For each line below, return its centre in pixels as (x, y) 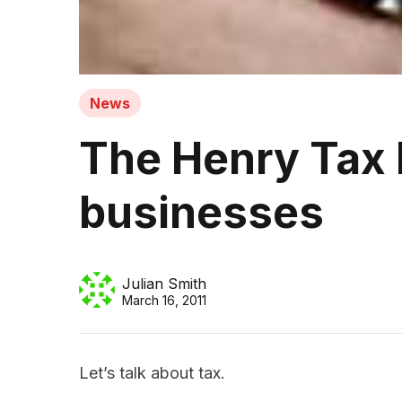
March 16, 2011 (164, 301)
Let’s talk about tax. (152, 373)
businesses (201, 213)
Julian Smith (164, 284)
